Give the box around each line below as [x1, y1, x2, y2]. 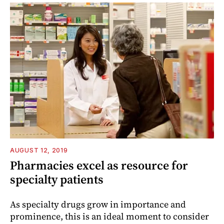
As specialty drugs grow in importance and [10, 197, 186, 210]
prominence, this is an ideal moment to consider [10, 209, 209, 222]
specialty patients [10, 170, 103, 187]
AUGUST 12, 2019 [10, 146, 68, 154]
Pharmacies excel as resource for [10, 156, 188, 173]
